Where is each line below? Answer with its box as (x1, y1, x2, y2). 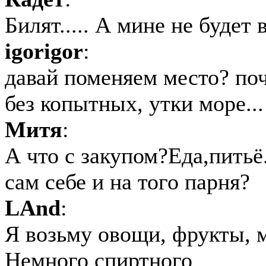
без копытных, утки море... (5, 91, 264, 116)
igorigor (5, 39, 83, 64)
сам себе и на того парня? (5, 169, 250, 194)
